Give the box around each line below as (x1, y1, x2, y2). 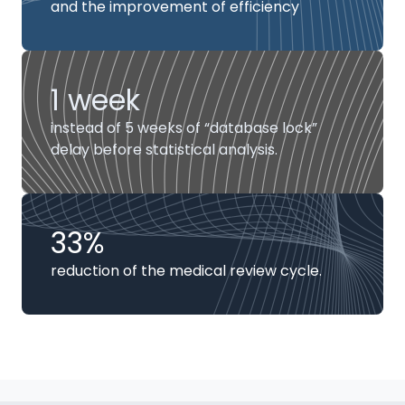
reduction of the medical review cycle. (51, 260, 322, 281)
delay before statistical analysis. (51, 139, 278, 160)
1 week (51, 80, 140, 120)
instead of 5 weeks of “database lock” (51, 118, 317, 138)
